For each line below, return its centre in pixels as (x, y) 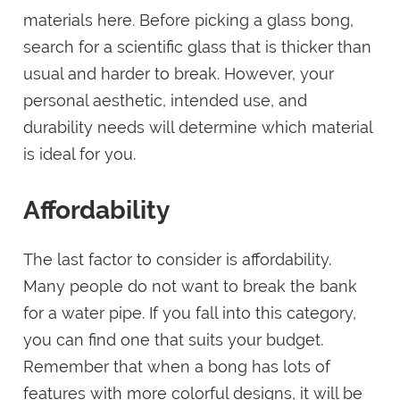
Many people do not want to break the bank (191, 287)
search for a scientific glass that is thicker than (198, 47)
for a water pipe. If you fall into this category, (190, 313)
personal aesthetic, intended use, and (166, 101)
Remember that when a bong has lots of (177, 367)
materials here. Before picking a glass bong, (189, 21)
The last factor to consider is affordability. (178, 260)
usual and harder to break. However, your (179, 74)
